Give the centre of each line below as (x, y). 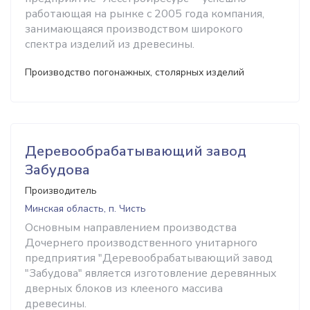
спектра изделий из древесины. (110, 44)
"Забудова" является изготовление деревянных (151, 273)
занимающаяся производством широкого (134, 29)
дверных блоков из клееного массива (124, 289)
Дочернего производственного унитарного (141, 243)
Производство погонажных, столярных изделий (135, 72)
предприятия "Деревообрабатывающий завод (149, 258)
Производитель (61, 191)
